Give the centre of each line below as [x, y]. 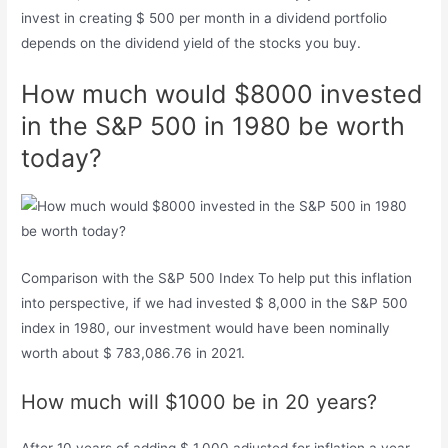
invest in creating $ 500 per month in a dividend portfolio [204, 18]
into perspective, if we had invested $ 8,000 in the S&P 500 [215, 302]
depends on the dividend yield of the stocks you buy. [191, 43]
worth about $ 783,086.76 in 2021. [133, 352]
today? [62, 157]
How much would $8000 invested [222, 93]
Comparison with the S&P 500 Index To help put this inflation [217, 277]
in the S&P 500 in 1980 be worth [213, 125]
